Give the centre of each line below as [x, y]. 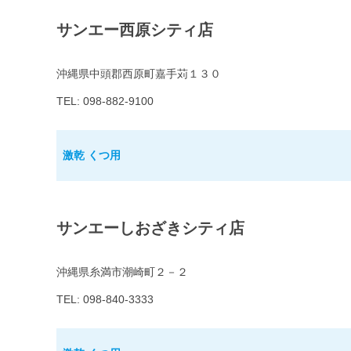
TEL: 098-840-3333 [105, 300]
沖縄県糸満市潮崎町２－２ [122, 272]
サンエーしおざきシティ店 [150, 228]
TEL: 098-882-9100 [105, 101]
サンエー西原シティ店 [135, 30]
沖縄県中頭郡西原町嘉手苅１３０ [139, 74]
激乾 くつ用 [92, 156]
